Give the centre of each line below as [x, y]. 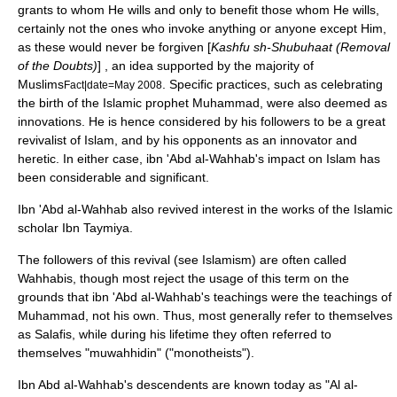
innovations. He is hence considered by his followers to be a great [202, 121]
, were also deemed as [323, 103]
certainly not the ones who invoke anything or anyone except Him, [202, 28]
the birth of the [60, 103]
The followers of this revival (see [110, 260]
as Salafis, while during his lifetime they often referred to [175, 334]
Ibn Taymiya [96, 228]
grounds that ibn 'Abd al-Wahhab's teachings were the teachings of [205, 297]
